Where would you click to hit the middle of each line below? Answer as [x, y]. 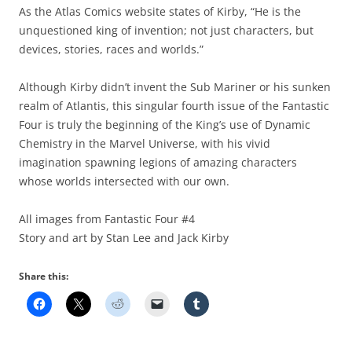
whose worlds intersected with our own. [124, 181]
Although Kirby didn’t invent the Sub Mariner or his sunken [175, 86]
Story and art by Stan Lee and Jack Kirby [124, 237]
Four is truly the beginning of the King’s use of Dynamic [165, 124]
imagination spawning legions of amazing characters [158, 162]
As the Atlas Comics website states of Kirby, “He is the [160, 11]
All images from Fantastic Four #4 [107, 218]
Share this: [44, 276]
